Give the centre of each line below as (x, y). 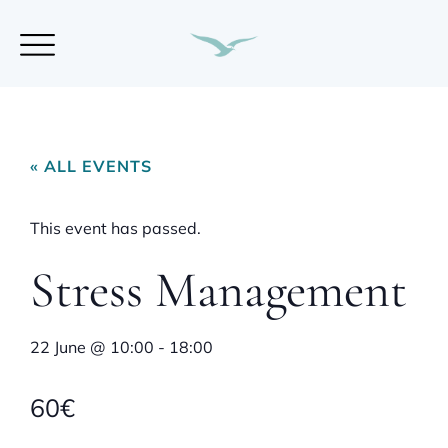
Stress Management (218, 290)
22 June (58, 347)
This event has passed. (115, 228)
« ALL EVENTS (91, 166)
